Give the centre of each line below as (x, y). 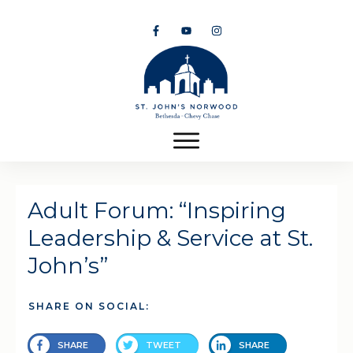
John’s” (68, 265)
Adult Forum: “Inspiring (157, 210)
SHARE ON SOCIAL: (89, 306)
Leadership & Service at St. (170, 238)
